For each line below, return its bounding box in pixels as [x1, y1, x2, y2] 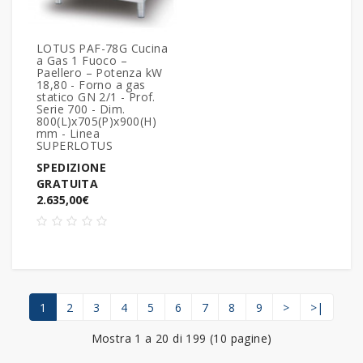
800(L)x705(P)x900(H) [36, 113, 156, 129]
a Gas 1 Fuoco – [36, 52, 128, 68]
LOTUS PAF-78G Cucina [36, 40, 168, 56]
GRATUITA [36, 175, 99, 191]
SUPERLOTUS [36, 137, 113, 153]
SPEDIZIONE [36, 159, 107, 175]
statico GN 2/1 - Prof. [36, 88, 156, 105]
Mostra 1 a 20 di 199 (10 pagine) [91, 330, 272, 346]
